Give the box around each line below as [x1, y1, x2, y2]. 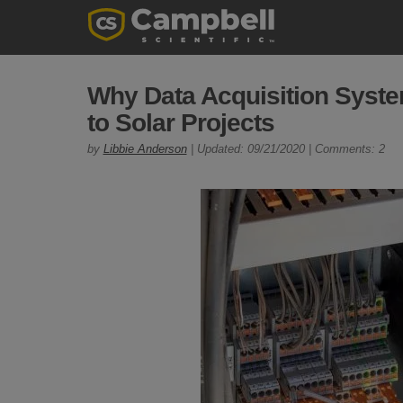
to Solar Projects [86, 109, 274, 137]
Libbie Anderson [103, 143, 187, 156]
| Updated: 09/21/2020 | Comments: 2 [186, 143, 385, 156]
